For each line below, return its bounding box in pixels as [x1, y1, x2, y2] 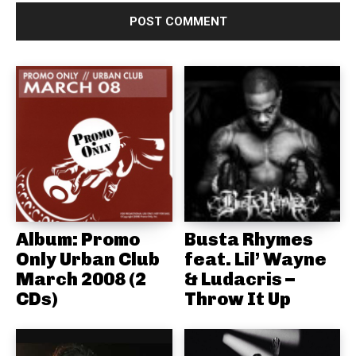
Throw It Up [184, 288, 291, 311]
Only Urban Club [16, 248, 160, 271]
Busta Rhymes [184, 228, 313, 251]
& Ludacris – [184, 268, 295, 291]
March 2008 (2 [16, 268, 146, 291]
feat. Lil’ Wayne [184, 248, 327, 271]
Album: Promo [16, 228, 140, 251]
